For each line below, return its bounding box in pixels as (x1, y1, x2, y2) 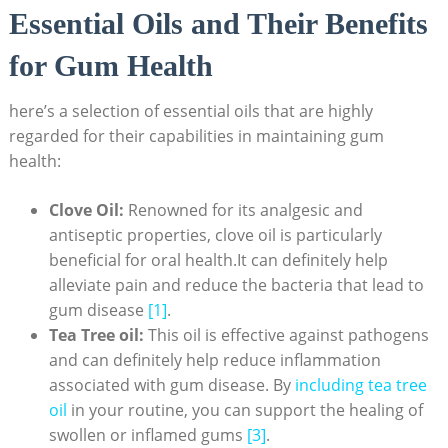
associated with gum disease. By (48, 374, 295, 397)
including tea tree (294, 374, 427, 397)
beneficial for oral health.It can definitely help (48, 249, 388, 272)
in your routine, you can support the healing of (66, 399, 423, 422)
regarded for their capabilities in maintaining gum (8, 125, 384, 148)
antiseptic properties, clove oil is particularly (48, 224, 382, 247)
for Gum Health (8, 49, 213, 83)
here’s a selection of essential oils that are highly (8, 100, 373, 123)
